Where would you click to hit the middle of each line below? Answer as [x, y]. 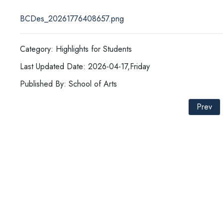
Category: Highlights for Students [76, 49]
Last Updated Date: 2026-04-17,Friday [85, 67]
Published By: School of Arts [68, 84]
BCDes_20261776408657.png [72, 19]
